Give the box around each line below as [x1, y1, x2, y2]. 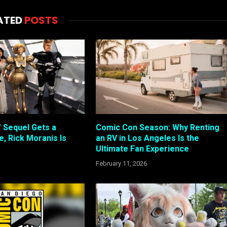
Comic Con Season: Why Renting [95, 122, 219, 132]
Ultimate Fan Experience [95, 143, 189, 154]
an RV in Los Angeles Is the [95, 133, 199, 143]
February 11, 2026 [95, 159, 147, 167]
